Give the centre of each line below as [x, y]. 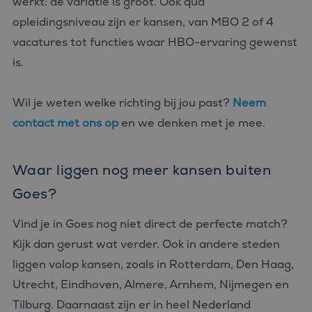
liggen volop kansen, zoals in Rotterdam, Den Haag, [153, 264]
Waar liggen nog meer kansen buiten [142, 170]
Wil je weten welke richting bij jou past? [123, 103]
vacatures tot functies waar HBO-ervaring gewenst [155, 42]
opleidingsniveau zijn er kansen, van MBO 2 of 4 [143, 22]
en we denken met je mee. [193, 123]
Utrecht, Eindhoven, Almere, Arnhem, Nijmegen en [151, 284]
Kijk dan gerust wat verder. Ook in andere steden [146, 244]
